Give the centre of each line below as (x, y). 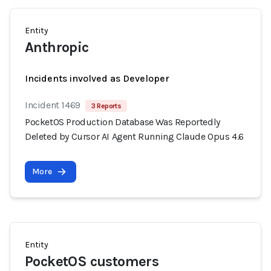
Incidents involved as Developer (97, 78)
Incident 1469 (53, 105)
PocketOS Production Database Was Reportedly (122, 122)
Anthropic (57, 47)
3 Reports (106, 106)
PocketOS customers (92, 261)
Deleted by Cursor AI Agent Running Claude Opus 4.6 (135, 136)
